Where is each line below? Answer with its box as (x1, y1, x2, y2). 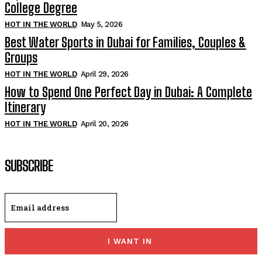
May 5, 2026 (80, 20, 122, 29)
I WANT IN (107, 237, 152, 246)
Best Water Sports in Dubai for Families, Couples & (5, 35, 246, 51)
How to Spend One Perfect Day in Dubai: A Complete (5, 84, 252, 101)
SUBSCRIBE (5, 157, 53, 175)
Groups (5, 50, 37, 66)
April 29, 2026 (80, 70, 129, 79)
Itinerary (5, 99, 46, 116)
